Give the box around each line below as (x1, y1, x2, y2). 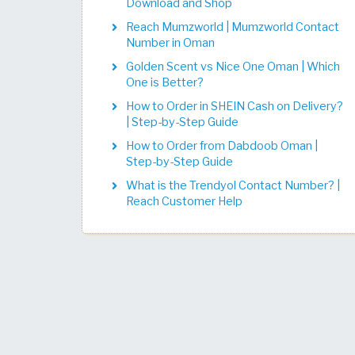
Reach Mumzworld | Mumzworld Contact (126, 20, 339, 34)
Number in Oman (126, 36, 215, 50)
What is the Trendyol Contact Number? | (126, 178, 340, 193)
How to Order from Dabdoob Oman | (126, 139, 318, 153)
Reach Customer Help (126, 194, 242, 208)
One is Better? (126, 75, 204, 90)
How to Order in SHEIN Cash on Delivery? (126, 99, 343, 113)
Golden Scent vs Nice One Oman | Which (126, 59, 340, 74)
